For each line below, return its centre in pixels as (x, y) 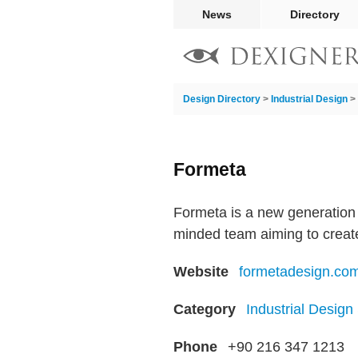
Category (205, 309)
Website (201, 272)
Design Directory (222, 99)
